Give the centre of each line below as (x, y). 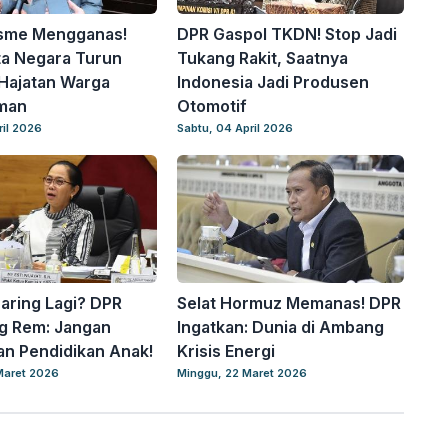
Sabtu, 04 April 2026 (235, 127)
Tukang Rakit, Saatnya (263, 57)
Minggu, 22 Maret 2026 (242, 372)
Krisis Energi (226, 350)
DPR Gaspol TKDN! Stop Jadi (287, 33)
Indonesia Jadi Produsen (273, 81)
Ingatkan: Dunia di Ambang (281, 326)
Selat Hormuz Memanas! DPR (289, 302)
